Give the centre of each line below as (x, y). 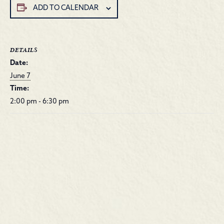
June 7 (20, 76)
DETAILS (24, 50)
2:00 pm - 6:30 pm (39, 102)
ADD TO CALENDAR (66, 8)
